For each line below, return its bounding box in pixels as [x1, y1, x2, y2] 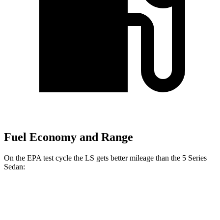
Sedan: [4, 162, 25, 171]
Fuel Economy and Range [4, 131, 133, 144]
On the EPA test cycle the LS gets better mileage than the [4, 153, 182, 162]
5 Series [182, 153, 207, 162]
